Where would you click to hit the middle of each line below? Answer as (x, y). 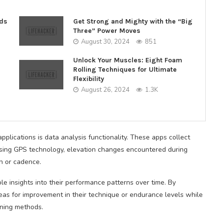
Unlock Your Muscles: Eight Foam (127, 60)
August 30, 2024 (105, 41)
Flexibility (88, 79)
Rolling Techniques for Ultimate (125, 69)
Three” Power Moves (107, 30)
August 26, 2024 (105, 90)
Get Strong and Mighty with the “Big (133, 21)
